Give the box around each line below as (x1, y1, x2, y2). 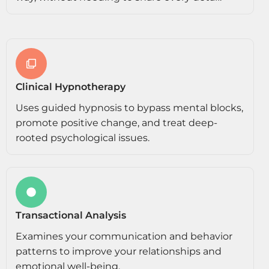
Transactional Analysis (16, 210, 126, 222)
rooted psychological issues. (16, 132, 150, 144)
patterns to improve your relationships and (16, 246, 222, 258)
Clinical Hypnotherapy (16, 81, 125, 93)
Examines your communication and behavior (16, 231, 232, 243)
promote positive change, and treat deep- (16, 117, 217, 129)
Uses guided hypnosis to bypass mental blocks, (16, 102, 243, 114)
